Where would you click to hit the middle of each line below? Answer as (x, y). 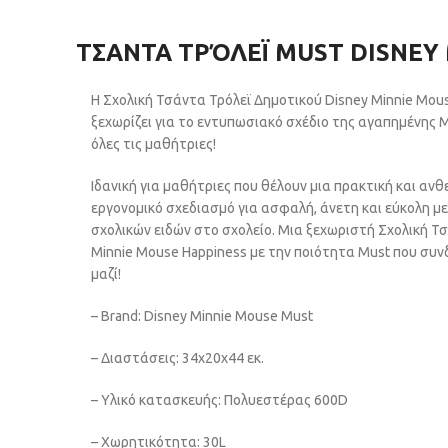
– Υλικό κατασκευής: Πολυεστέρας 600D (219, 399)
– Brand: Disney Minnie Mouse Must (202, 315)
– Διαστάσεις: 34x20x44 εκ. (177, 357)
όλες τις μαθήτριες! (153, 143)
